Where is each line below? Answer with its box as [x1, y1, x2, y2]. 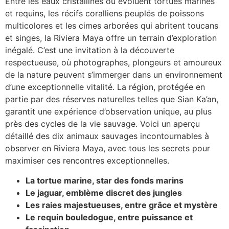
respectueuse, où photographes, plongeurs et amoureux [5, 57, 222, 68]
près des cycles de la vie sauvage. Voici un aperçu [5, 119, 200, 129]
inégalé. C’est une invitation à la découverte [5, 45, 174, 56]
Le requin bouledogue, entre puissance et [26, 212, 193, 222]
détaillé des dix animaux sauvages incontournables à [5, 131, 209, 142]
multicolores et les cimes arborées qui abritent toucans [5, 20, 218, 31]
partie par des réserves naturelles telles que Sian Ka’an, [5, 94, 218, 105]
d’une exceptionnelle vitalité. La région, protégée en [5, 82, 205, 93]
